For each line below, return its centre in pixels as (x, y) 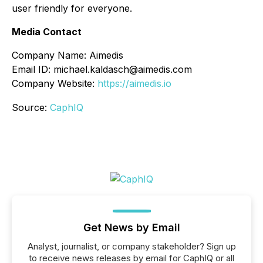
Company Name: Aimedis (68, 55)
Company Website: (55, 84)
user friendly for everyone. (72, 9)
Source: (31, 108)
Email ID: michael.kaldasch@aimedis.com (102, 70)
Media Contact (47, 32)
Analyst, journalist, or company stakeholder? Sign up (131, 247)
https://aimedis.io (134, 84)
